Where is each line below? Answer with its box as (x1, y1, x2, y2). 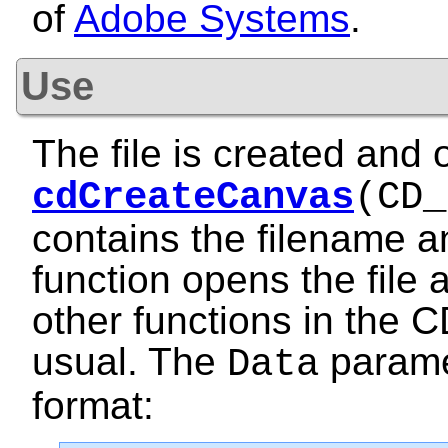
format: (32, 384, 154, 428)
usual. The (32, 340, 227, 384)
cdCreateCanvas (32, 175, 354, 221)
